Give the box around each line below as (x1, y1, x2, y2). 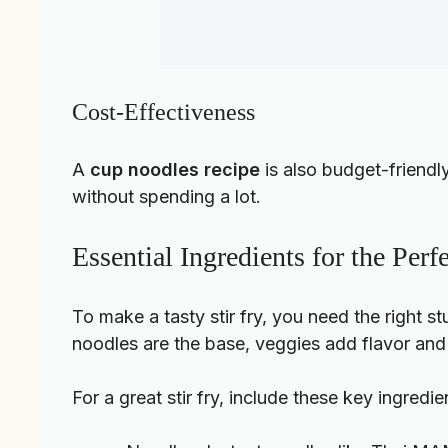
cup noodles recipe (90, 159, 260, 181)
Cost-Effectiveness (72, 99, 255, 126)
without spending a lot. (72, 186, 261, 208)
